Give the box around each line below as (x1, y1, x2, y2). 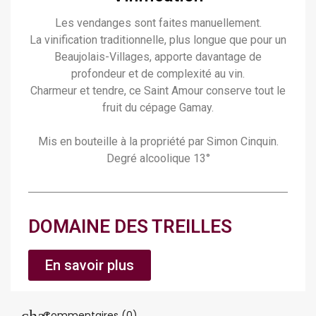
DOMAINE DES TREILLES (28, 216, 232, 237)
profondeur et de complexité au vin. (71, 67, 245, 80)
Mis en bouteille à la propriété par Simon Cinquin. (37, 135, 279, 148)
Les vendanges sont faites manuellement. (54, 16, 262, 30)
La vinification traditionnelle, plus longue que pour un (30, 33, 286, 47)
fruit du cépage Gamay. (102, 101, 214, 114)
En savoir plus (45, 257, 134, 274)
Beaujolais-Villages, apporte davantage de (54, 50, 262, 63)
